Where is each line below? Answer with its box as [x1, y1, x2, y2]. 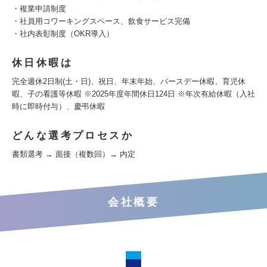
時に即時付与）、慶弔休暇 [12, 102, 105, 111]
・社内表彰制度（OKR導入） [12, 29, 114, 38]
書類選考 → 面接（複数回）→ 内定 [12, 150, 135, 159]
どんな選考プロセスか [12, 130, 133, 141]
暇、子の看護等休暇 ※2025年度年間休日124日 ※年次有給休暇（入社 [12, 89, 255, 98]
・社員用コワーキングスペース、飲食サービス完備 [12, 17, 190, 26]
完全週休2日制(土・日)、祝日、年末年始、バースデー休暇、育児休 [12, 77, 246, 86]
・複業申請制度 [12, 4, 66, 13]
